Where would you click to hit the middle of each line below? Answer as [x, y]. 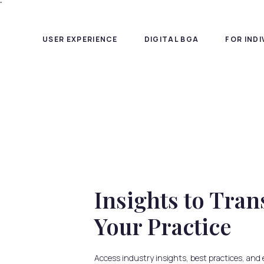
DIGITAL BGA [171, 39]
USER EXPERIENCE [80, 39]
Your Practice [162, 226]
